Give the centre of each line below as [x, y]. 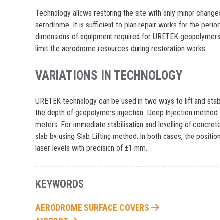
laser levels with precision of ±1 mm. [92, 148]
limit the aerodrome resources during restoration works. [121, 49]
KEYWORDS [60, 184]
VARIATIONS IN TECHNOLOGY [109, 76]
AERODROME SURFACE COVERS [94, 207]
